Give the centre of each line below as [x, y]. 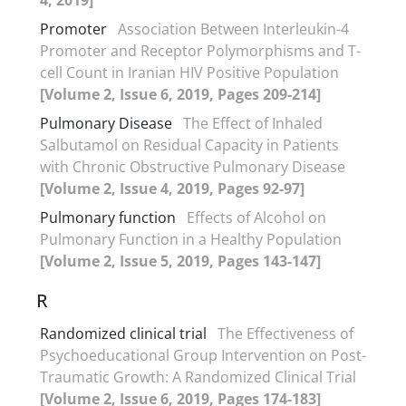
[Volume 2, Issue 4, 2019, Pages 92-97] [172, 188]
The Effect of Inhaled [253, 123]
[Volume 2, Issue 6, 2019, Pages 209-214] [180, 94]
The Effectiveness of [285, 333]
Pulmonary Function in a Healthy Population [191, 239]
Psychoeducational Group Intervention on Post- [203, 355]
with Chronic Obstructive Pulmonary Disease [193, 166]
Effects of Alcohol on [256, 217]
